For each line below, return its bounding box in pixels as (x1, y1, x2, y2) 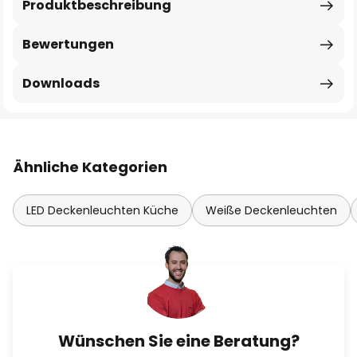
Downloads (22, 74, 100, 92)
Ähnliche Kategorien (13, 157, 167, 177)
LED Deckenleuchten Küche (26, 202, 178, 218)
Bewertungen (22, 35, 114, 53)
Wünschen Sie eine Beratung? (57, 330, 300, 352)
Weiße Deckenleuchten (206, 202, 337, 218)
